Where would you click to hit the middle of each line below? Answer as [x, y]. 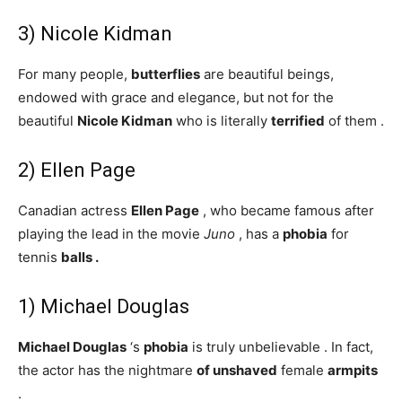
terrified [298, 121]
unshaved [245, 370]
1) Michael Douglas [104, 306]
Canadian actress [74, 210]
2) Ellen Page [77, 170]
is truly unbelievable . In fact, [281, 347]
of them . [354, 121]
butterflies [166, 74]
